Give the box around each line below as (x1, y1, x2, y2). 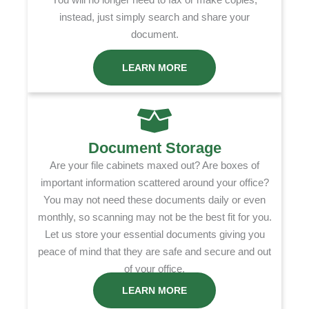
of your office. (124, 263, 185, 275)
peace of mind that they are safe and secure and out (38, 246, 271, 258)
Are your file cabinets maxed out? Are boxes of (50, 159, 259, 172)
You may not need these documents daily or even (43, 194, 266, 206)
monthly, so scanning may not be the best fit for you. (37, 211, 272, 223)
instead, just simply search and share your (59, 11, 250, 23)
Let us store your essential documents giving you (44, 228, 265, 241)
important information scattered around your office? (40, 177, 269, 189)
